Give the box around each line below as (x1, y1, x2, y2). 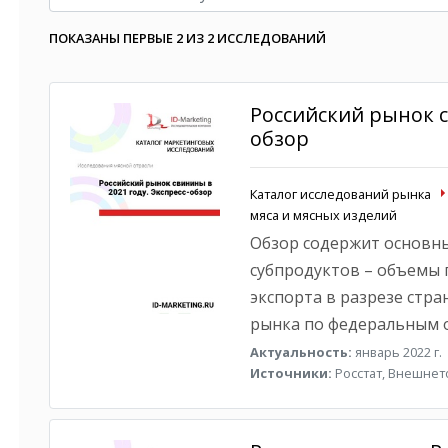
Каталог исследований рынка (249, 185, 431, 203)
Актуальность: (249, 343, 352, 361)
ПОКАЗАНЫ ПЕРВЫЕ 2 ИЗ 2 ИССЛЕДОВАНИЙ (49, 29, 326, 47)
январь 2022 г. (351, 343, 442, 361)
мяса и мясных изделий (249, 206, 397, 224)
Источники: (249, 364, 332, 382)
